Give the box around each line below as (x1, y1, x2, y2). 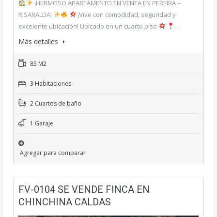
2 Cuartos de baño (29, 99, 81, 108)
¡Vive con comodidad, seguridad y (76, 10, 176, 19)
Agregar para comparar (20, 148, 86, 157)
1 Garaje (29, 119, 53, 127)
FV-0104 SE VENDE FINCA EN (18, 183, 150, 195)
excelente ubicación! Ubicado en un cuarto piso (18, 21, 158, 31)
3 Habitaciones (29, 79, 71, 88)
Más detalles (18, 36, 60, 46)
